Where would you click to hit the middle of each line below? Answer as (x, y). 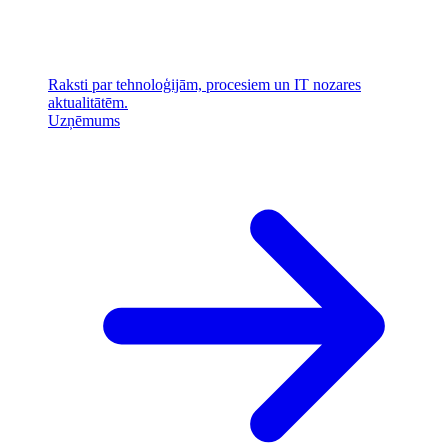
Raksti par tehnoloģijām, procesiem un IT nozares (204, 85)
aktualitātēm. (88, 103)
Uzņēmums (84, 121)
